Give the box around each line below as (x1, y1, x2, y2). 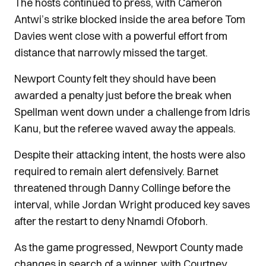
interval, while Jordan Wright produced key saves (14, 198, 250, 211)
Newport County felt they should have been (14, 72, 216, 85)
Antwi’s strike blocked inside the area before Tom (14, 12, 245, 26)
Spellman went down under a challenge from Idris (14, 105, 250, 119)
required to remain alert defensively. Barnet (14, 164, 218, 178)
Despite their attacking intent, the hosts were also (14, 148, 245, 161)
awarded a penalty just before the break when (14, 88, 232, 102)
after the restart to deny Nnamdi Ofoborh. (14, 214, 208, 228)
